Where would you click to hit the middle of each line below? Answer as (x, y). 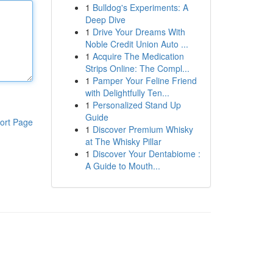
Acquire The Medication (138, 56)
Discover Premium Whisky (143, 129)
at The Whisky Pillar (123, 141)
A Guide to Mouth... (122, 166)
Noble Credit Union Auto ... (136, 44)
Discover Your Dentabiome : (146, 154)
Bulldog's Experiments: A (140, 7)
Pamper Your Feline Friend (144, 80)
